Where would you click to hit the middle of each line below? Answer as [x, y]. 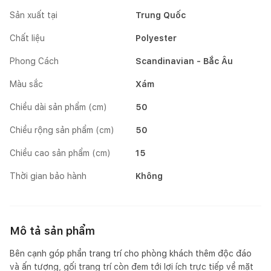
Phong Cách [34, 61]
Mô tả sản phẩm [52, 230]
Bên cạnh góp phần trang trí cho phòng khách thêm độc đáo [131, 253]
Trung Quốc [161, 15]
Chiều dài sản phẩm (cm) [58, 107]
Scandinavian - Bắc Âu [184, 61]
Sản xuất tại [34, 15]
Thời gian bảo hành [48, 176]
